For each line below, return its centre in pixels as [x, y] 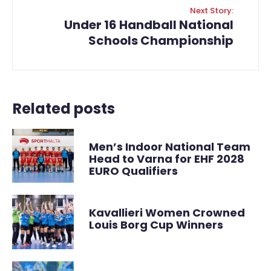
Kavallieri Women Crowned [167, 213]
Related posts [64, 109]
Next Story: [212, 11]
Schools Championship [161, 41]
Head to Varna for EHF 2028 [167, 159]
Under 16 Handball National [149, 25]
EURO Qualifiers [133, 171]
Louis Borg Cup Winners [156, 225]
